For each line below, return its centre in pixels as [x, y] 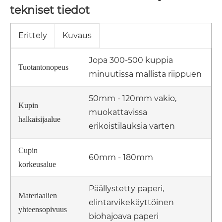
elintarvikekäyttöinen [131, 203]
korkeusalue [37, 165]
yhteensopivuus [43, 210]
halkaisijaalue [39, 119]
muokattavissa [118, 112]
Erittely [33, 36]
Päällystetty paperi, [126, 189]
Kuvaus [77, 36]
